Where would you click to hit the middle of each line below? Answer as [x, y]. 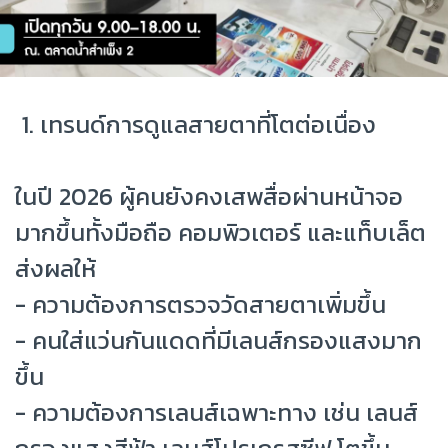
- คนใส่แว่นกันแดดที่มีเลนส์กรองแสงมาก [218, 340]
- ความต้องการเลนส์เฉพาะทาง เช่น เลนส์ [216, 412]
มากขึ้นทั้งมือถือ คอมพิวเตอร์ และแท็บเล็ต [220, 232]
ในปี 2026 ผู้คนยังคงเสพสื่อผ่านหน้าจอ [209, 196]
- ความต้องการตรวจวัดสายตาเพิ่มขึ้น [200, 304]
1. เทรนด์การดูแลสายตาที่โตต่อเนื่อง [195, 124]
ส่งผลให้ [55, 268]
